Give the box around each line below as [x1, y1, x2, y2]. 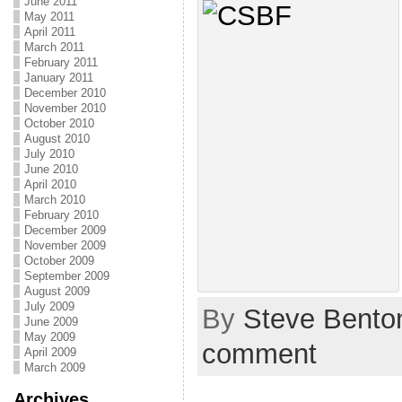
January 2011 [23, 71, 93, 84]
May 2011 [23, 10, 74, 23]
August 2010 [23, 132, 90, 145]
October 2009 [23, 254, 94, 267]
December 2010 [23, 86, 106, 100]
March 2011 [23, 40, 84, 54]
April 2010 [23, 178, 76, 191]
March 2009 [23, 361, 85, 374]
